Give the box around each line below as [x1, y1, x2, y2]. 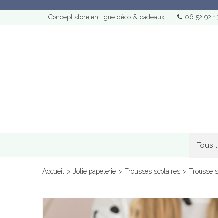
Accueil [42, 167, 64, 175]
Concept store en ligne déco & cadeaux [48, 13, 164, 21]
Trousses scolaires [125, 167, 180, 175]
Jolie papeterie [73, 167, 116, 175]
